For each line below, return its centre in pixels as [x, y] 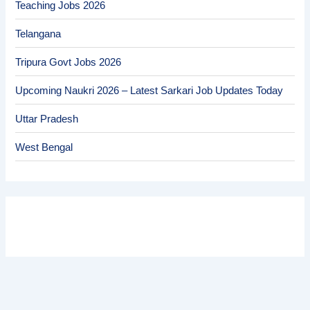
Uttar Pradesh [47, 119]
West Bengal [44, 147]
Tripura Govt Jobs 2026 [69, 62]
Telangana [38, 34]
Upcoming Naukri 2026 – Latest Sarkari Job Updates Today [149, 90]
